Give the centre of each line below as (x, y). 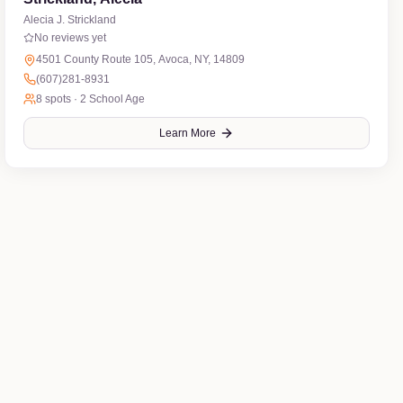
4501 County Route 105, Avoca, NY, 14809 (141, 59)
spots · (62, 99)
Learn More (188, 133)
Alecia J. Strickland (70, 20)
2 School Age (113, 99)
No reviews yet (71, 38)
